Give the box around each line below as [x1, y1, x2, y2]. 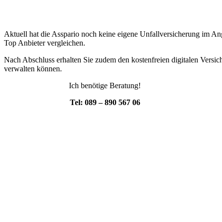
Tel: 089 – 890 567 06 [69, 98, 140, 107]
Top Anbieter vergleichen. [4, 39, 85, 48]
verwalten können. [4, 64, 62, 73]
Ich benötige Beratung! [69, 81, 141, 90]
